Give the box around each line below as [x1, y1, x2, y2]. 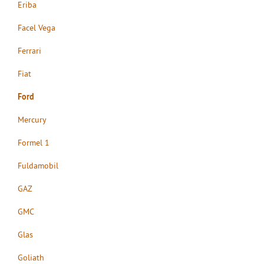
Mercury [18, 114, 47, 125]
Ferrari [18, 45, 41, 56]
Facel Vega [18, 22, 55, 33]
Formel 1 [18, 137, 49, 148]
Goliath [18, 252, 44, 263]
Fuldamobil [18, 160, 58, 171]
